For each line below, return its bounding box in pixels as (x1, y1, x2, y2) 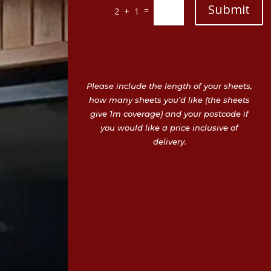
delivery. (152, 137, 186, 147)
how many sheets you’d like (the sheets (89, 95, 250, 105)
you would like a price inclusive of (100, 123, 238, 133)
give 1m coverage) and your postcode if (90, 109, 249, 119)
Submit (207, 1, 250, 18)
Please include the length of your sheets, (87, 81, 252, 91)
